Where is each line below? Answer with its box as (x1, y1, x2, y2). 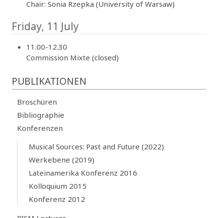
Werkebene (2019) (28, 155, 94, 165)
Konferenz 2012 (28, 194, 85, 204)
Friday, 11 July (12, 19, 79, 33)
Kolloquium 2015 (28, 181, 87, 191)
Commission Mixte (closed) (26, 52, 119, 62)
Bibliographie (17, 110, 65, 120)
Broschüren (17, 97, 57, 107)
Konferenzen (17, 123, 63, 133)
